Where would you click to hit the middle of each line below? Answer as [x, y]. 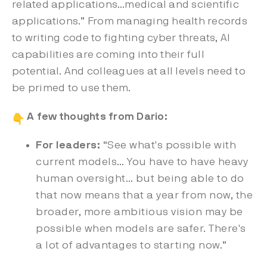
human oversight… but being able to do [140, 179]
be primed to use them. [73, 88]
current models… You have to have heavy [142, 162]
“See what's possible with [169, 145]
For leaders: [69, 145]
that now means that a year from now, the [144, 195]
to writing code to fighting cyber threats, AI [121, 38]
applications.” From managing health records [130, 21]
